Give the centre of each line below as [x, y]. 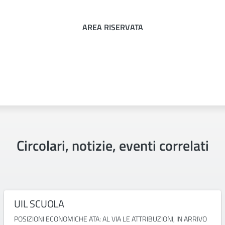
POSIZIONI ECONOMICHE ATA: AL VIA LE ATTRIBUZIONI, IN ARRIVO [110, 219]
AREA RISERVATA [113, 27]
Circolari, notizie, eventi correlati [113, 145]
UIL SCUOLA [39, 204]
